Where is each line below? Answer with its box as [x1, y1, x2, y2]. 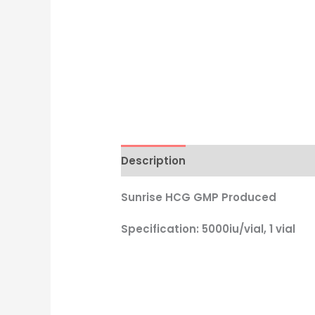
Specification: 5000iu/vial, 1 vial [121, 221, 296, 237]
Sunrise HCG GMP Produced [121, 190, 277, 205]
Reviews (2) [199, 153, 266, 168]
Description [121, 153, 186, 168]
